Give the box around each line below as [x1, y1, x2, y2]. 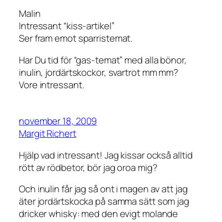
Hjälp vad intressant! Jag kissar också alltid [19, 148, 193, 162]
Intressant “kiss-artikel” [19, 19, 114, 33]
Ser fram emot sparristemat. [19, 32, 133, 45]
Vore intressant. [19, 78, 84, 91]
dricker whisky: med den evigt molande [19, 207, 178, 221]
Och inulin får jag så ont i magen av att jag [19, 182, 188, 196]
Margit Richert [19, 127, 76, 140]
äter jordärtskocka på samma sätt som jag [19, 195, 189, 208]
